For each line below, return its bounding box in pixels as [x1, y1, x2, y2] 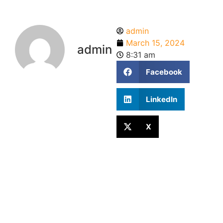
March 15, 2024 [126, 38, 185, 48]
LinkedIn [145, 94, 177, 104]
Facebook [145, 67, 182, 77]
